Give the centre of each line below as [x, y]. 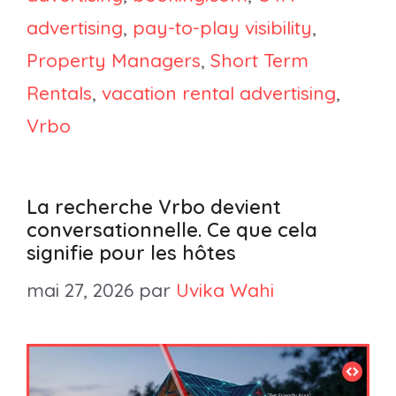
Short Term [259, 61]
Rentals [59, 93]
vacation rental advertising [219, 93]
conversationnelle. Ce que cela [172, 230]
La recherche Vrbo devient [154, 207]
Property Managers [114, 61]
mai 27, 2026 [80, 289]
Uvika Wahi [225, 289]
